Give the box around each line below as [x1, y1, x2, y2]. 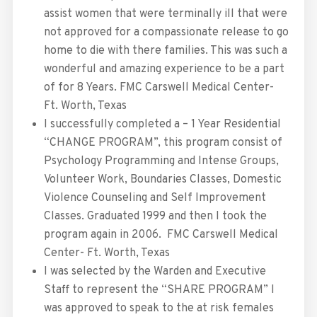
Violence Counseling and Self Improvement [43, 191, 266, 206]
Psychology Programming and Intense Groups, [43, 154, 279, 169]
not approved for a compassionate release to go [43, 25, 289, 40]
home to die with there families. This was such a [43, 44, 287, 59]
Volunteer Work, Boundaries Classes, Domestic [43, 173, 282, 188]
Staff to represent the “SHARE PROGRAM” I [43, 283, 275, 298]
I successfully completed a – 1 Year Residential [43, 117, 281, 132]
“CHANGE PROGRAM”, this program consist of [43, 136, 282, 151]
